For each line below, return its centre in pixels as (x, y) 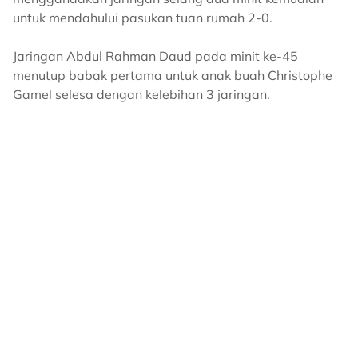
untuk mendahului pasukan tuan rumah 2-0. (143, 18)
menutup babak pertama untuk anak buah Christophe (173, 75)
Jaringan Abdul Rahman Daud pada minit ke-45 (155, 56)
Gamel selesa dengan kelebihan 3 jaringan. (141, 94)
